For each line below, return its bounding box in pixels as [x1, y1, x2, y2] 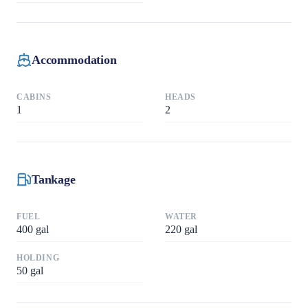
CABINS [16, 92, 52, 102]
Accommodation [32, 52, 117, 67]
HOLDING [16, 253, 60, 263]
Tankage [32, 172, 76, 186]
